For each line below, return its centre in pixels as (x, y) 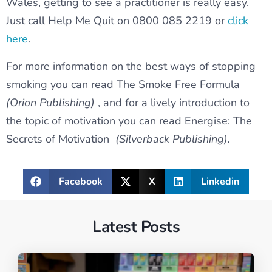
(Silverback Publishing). (173, 139)
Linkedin (220, 182)
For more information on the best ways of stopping (131, 66)
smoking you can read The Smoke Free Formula (123, 85)
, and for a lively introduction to (172, 103)
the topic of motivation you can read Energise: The (129, 121)
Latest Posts (136, 227)
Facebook (81, 182)
